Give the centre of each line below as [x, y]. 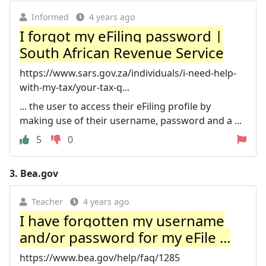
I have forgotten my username [122, 220]
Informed [50, 17]
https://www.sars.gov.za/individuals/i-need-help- [128, 73]
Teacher [47, 201]
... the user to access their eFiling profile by [115, 106]
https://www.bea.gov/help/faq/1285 [100, 257]
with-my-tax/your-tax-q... [75, 87]
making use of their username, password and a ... [131, 120]
